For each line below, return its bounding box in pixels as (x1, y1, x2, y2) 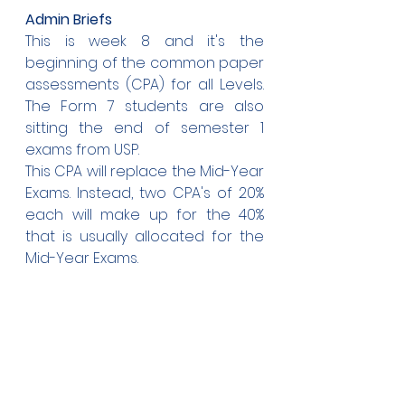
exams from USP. (25, 139, 143, 160)
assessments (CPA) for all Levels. (25, 74, 264, 95)
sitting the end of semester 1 (25, 118, 264, 138)
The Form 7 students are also (25, 96, 264, 117)
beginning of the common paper (25, 52, 264, 73)
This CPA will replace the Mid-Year (25, 161, 264, 182)
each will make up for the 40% (25, 204, 264, 225)
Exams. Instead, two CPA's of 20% (25, 183, 264, 203)
